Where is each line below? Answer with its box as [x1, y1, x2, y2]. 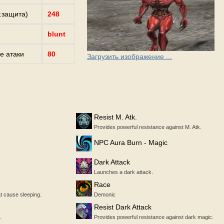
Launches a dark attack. [94, 169, 153, 175]
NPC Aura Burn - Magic [94, 138, 167, 147]
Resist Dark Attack [94, 203, 151, 211]
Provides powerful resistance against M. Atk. [94, 124, 201, 130]
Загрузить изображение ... [87, 52, 172, 61]
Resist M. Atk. [94, 113, 137, 121]
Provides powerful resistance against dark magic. [94, 214, 213, 220]
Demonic [94, 191, 115, 198]
